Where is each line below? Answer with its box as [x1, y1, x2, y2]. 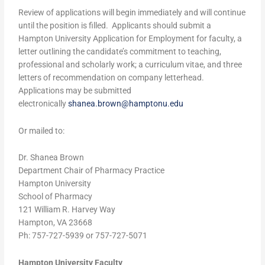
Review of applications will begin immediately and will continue [18, 7, 246, 17]
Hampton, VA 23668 [18, 218, 93, 228]
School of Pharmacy [18, 192, 93, 202]
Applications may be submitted [18, 85, 132, 95]
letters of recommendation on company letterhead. [18, 72, 205, 82]
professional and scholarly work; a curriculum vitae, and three [18, 59, 243, 69]
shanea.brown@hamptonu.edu [68, 98, 184, 108]
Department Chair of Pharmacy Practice [18, 166, 165, 176]
